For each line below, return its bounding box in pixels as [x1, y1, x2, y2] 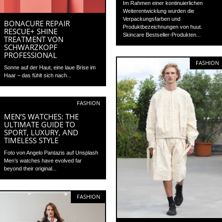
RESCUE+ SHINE [4, 26, 58, 36]
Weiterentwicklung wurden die [123, 7, 195, 14]
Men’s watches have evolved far [4, 157, 82, 164]
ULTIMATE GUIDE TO [4, 119, 76, 129]
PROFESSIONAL [4, 50, 57, 60]
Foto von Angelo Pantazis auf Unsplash [4, 149, 99, 156]
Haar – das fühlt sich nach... [4, 72, 72, 78]
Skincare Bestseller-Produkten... [123, 31, 201, 38]
